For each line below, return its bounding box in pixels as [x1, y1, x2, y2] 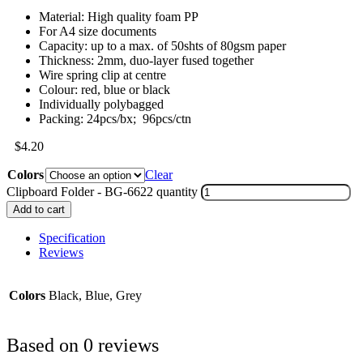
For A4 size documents [39, 23, 156, 38]
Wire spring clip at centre [39, 67, 166, 82]
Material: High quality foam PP [39, 9, 199, 23]
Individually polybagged [39, 96, 164, 111]
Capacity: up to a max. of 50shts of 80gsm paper [39, 38, 286, 53]
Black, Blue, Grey [49, 288, 142, 302]
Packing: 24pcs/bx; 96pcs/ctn [39, 111, 191, 126]
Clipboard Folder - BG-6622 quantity [6, 184, 198, 199]
